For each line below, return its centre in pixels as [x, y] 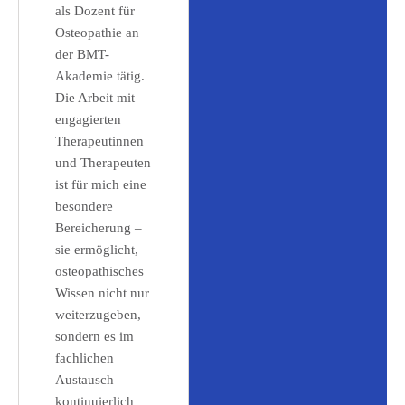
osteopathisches [99, 271]
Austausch [85, 380]
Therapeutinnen [99, 141]
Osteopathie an [97, 33]
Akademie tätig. [100, 76]
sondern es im [94, 336]
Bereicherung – [99, 228]
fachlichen [85, 358]
